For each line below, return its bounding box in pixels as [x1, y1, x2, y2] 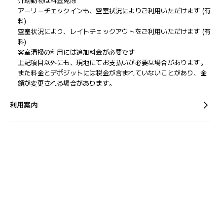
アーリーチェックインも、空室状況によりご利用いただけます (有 [18, 7, 211, 15]
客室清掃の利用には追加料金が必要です [18, 48, 135, 56]
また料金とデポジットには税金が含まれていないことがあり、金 [18, 69, 207, 77]
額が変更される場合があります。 [18, 79, 116, 87]
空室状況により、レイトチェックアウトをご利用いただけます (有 [18, 28, 211, 36]
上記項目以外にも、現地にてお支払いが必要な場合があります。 [18, 59, 207, 67]
